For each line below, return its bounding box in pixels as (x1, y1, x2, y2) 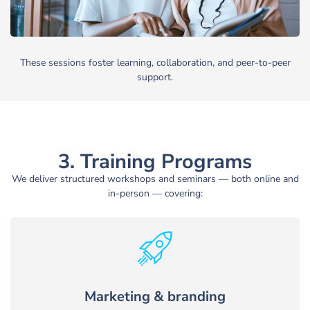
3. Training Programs (58, 147, 252, 175)
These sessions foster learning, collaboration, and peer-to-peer (19, 55, 291, 69)
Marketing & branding (84, 287, 226, 307)
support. (137, 70, 173, 84)
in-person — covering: (107, 186, 203, 200)
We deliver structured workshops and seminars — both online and (11, 172, 299, 185)
